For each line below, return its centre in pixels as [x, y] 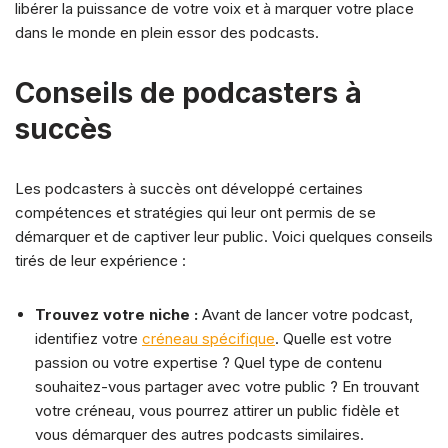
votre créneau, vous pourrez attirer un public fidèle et [217, 410]
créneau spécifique [208, 338]
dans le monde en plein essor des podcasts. [167, 32]
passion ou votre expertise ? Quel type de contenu [208, 362]
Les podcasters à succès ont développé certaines [189, 188]
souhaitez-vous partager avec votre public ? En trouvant [227, 386]
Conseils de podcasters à [188, 92]
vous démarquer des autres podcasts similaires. [199, 434]
